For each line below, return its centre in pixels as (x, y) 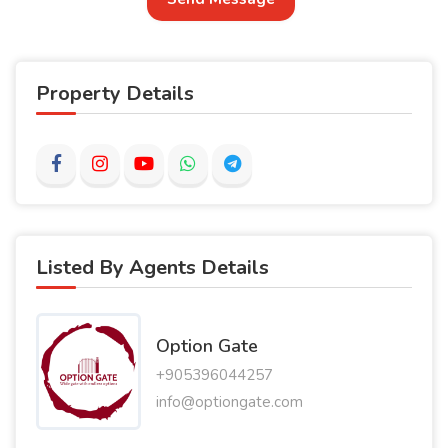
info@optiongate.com (229, 401)
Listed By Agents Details (152, 267)
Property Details (115, 93)
